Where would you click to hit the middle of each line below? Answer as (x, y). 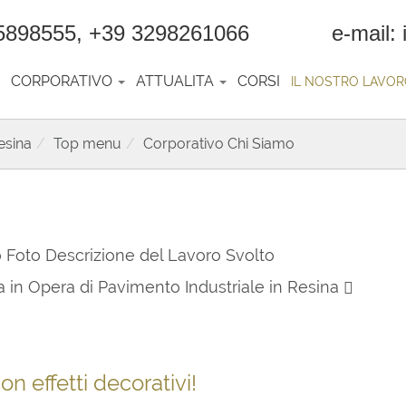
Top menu (87, 144)
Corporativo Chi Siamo (219, 144)
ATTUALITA (177, 81)
